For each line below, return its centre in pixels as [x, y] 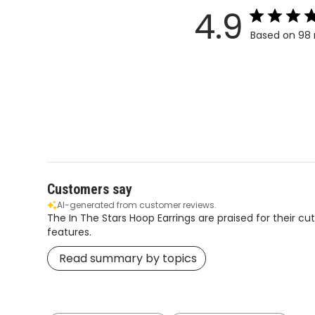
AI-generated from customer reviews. [137, 205]
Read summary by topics [128, 259]
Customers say [90, 189]
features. [70, 232]
